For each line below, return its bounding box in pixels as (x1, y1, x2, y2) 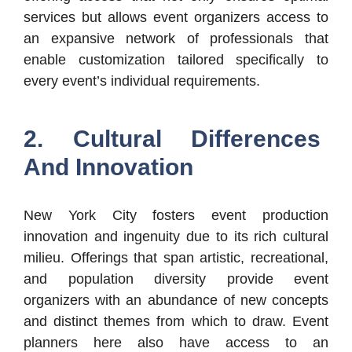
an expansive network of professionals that (24, 31, 328, 47)
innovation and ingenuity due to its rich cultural (24, 229, 328, 245)
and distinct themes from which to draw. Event (24, 313, 328, 330)
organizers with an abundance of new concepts (24, 292, 328, 309)
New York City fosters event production (24, 207, 328, 224)
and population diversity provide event (24, 271, 328, 288)
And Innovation (24, 154, 193, 181)
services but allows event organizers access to (24, 9, 328, 26)
